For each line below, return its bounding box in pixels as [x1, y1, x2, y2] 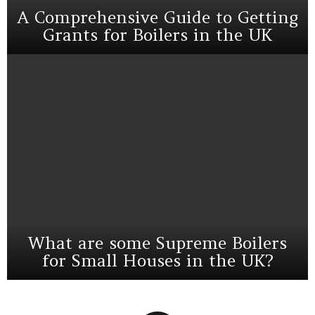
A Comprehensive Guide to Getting [17, 6, 298, 28]
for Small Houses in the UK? [41, 250, 274, 271]
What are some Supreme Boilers [28, 232, 287, 254]
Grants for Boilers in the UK [43, 24, 272, 46]
